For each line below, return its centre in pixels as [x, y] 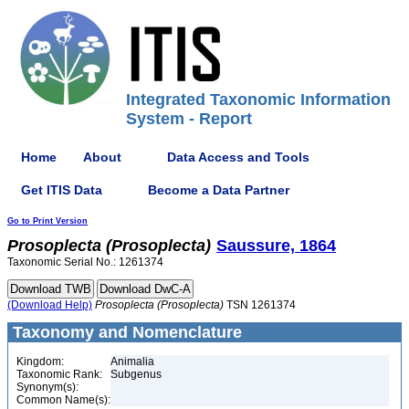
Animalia [132, 362]
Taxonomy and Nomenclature [125, 332]
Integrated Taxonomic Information [258, 100]
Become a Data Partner [219, 189]
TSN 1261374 [260, 305]
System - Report [189, 119]
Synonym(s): [47, 387]
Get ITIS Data [62, 189]
